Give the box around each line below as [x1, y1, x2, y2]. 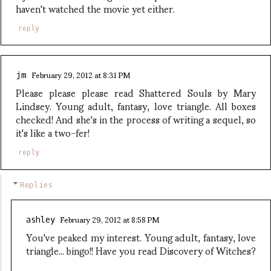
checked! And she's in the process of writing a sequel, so [16, 105, 256, 134]
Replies [19, 180, 53, 191]
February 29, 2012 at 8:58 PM [59, 207, 159, 231]
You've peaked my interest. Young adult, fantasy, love [26, 223, 256, 252]
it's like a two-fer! [16, 118, 90, 147]
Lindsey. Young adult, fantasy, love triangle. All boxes [16, 91, 256, 120]
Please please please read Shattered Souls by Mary [16, 78, 256, 107]
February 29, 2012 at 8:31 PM [31, 63, 130, 87]
